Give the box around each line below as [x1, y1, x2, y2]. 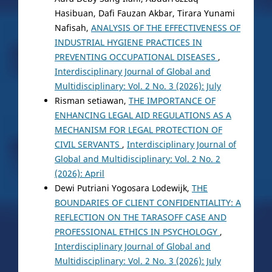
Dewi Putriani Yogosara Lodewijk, [54, 182, 192, 194]
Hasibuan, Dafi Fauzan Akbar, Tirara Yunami [54, 7, 235, 19]
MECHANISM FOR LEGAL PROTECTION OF [54, 123, 222, 135]
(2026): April [54, 167, 104, 179]
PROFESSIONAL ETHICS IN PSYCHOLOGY [54, 225, 220, 237]
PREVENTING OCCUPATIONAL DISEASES [54, 50, 218, 63]
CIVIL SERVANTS [54, 138, 122, 150]
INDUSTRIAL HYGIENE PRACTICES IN [54, 36, 202, 48]
